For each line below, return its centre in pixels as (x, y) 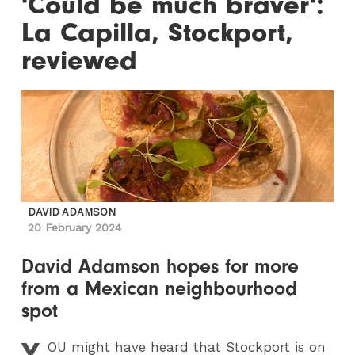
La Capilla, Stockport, (158, 33)
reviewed (80, 61)
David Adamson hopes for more (160, 266)
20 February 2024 (75, 227)
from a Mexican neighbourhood (160, 288)
